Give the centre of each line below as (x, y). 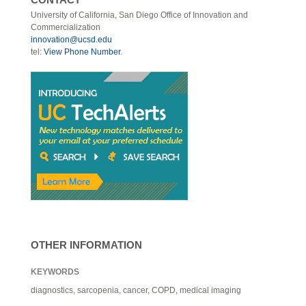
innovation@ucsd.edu (71, 39)
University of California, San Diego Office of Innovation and (139, 15)
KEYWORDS (55, 272)
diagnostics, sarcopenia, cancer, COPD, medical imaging (136, 290)
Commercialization (66, 27)
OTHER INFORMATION (86, 245)
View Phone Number (82, 52)
